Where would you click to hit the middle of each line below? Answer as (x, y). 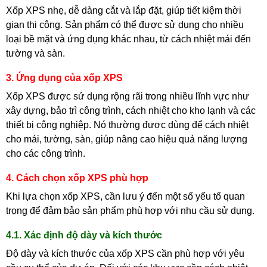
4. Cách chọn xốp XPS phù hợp (77, 178)
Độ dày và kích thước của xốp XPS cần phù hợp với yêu (125, 253)
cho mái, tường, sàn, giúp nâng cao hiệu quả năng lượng (127, 139)
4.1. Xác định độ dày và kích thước (84, 235)
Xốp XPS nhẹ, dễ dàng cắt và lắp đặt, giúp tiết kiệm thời (124, 10)
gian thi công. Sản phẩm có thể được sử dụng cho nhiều (125, 24)
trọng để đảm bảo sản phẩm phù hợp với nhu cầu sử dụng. (130, 210)
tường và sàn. (35, 53)
